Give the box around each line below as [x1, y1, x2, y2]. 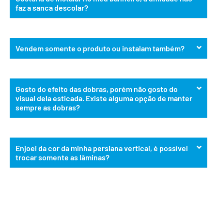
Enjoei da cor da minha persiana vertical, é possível [15, 143, 188, 153]
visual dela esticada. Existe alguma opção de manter [15, 93, 192, 103]
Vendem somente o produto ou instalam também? [15, 44, 185, 53]
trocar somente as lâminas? [15, 153, 109, 162]
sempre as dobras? [15, 103, 80, 112]
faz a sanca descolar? [15, 3, 88, 13]
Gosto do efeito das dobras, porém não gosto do [15, 84, 178, 94]
